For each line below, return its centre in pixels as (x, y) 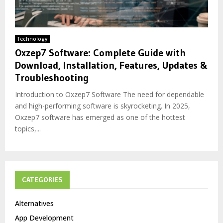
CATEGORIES (42, 179)
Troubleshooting (52, 77)
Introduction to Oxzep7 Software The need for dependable (110, 94)
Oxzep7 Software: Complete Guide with (100, 53)
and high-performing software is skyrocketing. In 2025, (103, 106)
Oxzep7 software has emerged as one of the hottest (100, 117)
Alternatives (34, 203)
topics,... (28, 128)
